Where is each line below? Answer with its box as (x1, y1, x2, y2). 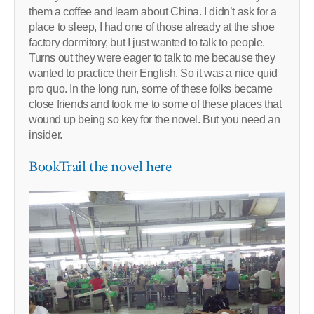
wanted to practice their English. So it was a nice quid (29, 67, 278, 79)
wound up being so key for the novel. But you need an (29, 113, 280, 125)
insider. (29, 128, 62, 141)
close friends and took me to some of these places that (29, 97, 282, 110)
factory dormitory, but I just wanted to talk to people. (29, 36, 266, 48)
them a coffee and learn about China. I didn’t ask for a (29, 5, 278, 18)
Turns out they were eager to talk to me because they (29, 51, 275, 64)
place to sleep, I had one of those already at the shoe (29, 20, 275, 33)
